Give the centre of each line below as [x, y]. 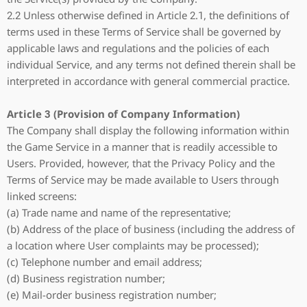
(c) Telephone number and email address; [105, 262]
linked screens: [42, 196]
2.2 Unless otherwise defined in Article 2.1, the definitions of [148, 15]
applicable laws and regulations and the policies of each [138, 48]
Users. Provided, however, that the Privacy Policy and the [141, 163]
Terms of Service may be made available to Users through [143, 180]
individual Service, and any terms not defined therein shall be [151, 64]
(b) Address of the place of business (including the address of [151, 229]
